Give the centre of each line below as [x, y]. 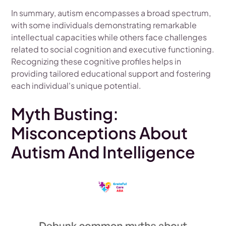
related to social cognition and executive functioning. [113, 49]
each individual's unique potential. [76, 86]
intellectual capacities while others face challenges [109, 37]
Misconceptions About [100, 133]
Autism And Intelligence [103, 152]
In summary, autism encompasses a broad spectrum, [111, 13]
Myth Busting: [65, 114]
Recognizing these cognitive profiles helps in [96, 61]
